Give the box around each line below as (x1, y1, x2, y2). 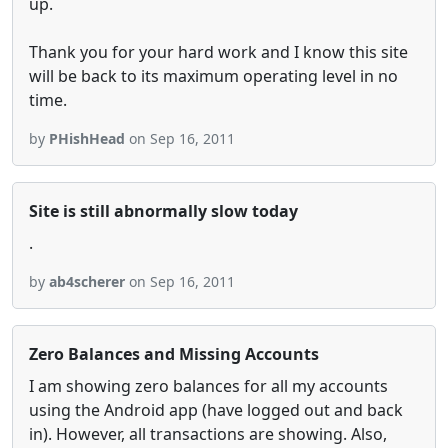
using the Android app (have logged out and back (29, 399, 403, 421)
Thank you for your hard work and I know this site (29, 41, 408, 63)
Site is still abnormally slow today (29, 200, 298, 222)
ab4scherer (49, 272, 125, 291)
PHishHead (49, 129, 125, 148)
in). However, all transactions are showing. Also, (29, 423, 387, 445)
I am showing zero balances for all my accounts (29, 375, 388, 397)
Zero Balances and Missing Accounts (29, 343, 319, 365)
